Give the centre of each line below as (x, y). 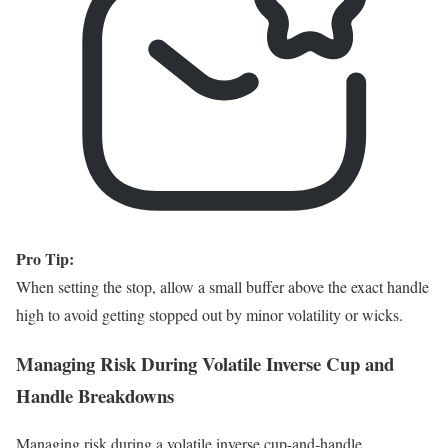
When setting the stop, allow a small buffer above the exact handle (222, 286)
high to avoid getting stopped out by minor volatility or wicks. (209, 314)
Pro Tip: (45, 258)
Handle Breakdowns (95, 395)
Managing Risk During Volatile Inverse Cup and (205, 363)
